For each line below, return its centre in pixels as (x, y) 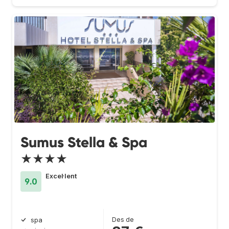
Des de (123, 219)
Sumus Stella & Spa (84, 142)
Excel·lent (61, 176)
